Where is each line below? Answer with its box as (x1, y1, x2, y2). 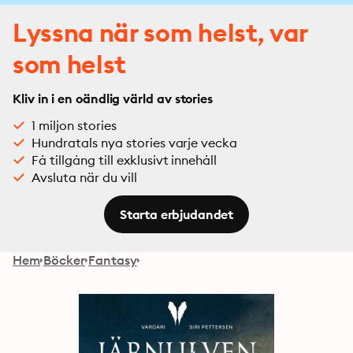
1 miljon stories (32, 117, 117, 133)
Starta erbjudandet (119, 206, 234, 222)
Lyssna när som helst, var (13, 17, 308, 49)
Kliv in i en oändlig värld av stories (13, 91, 214, 106)
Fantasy (87, 252, 137, 268)
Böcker (43, 252, 85, 268)
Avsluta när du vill (32, 169, 137, 185)
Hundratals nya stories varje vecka (32, 135, 238, 150)
